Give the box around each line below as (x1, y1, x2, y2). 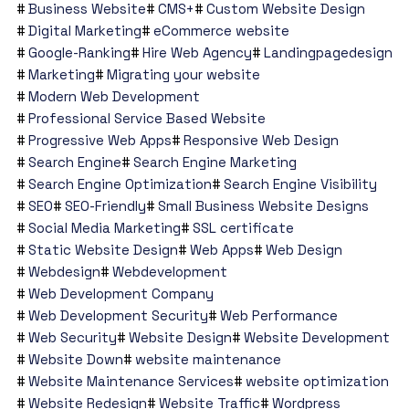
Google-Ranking (27, 44, 131, 62)
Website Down (27, 351, 123, 369)
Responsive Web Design (183, 131, 339, 150)
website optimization (245, 372, 389, 391)
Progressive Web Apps (27, 131, 172, 150)
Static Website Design (27, 241, 178, 259)
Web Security (27, 329, 117, 347)
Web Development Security (27, 307, 208, 325)
